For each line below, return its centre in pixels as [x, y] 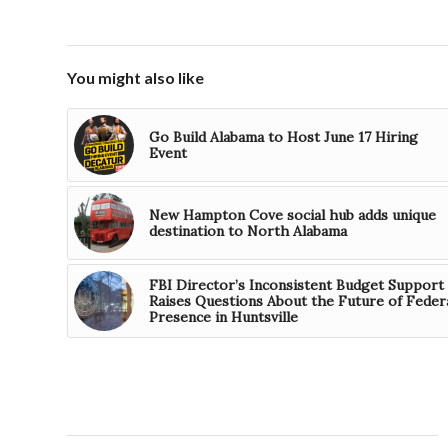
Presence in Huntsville [223, 316]
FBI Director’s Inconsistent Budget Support [296, 284]
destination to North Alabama [248, 230]
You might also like [135, 77]
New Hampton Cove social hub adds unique [292, 214]
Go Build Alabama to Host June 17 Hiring [283, 136]
